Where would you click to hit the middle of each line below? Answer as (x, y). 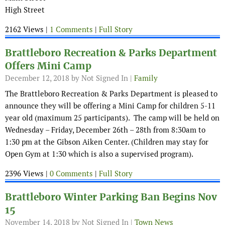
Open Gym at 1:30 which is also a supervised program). (100, 154)
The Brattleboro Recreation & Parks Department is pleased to (111, 94)
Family (146, 78)
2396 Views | (27, 174)
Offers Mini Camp (48, 66)
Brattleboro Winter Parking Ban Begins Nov (111, 197)
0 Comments (71, 174)
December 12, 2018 (37, 78)
